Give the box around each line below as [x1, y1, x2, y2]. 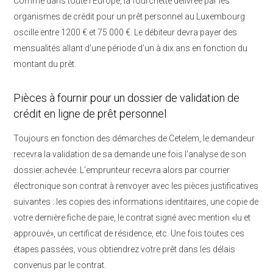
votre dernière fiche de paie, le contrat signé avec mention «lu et [13, 213, 250, 222]
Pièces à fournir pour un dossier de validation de [13, 91, 239, 104]
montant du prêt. [13, 59, 76, 69]
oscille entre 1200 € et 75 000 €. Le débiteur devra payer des [13, 27, 237, 37]
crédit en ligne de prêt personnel [13, 107, 166, 120]
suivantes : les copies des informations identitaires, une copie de [13, 197, 258, 207]
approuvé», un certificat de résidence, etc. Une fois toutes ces [13, 229, 244, 238]
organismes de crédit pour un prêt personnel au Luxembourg [13, 12, 245, 21]
